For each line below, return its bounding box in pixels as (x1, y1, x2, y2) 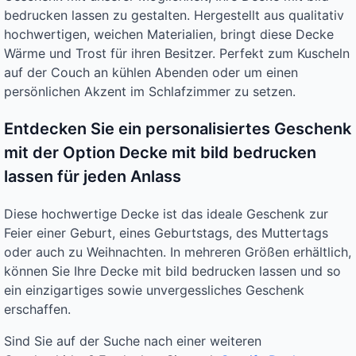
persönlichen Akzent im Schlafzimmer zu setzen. (4, 83, 296, 100)
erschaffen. (4, 301, 71, 318)
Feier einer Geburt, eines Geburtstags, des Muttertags (4, 225, 328, 242)
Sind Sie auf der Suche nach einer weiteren (4, 333, 261, 350)
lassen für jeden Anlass (4, 167, 181, 187)
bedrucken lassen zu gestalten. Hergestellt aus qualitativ (4, 7, 344, 24)
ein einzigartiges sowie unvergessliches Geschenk (4, 282, 304, 299)
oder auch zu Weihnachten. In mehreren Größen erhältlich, (4, 244, 351, 261)
